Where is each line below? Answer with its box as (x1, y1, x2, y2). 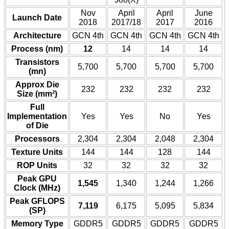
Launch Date (12, 13, 62, 22)
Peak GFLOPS (9, 197, 65, 206)
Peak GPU (17, 174, 57, 184)
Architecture (13, 31, 61, 40)
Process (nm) (11, 44, 63, 54)
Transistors (15, 58, 59, 67)
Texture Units (11, 148, 63, 157)
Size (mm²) (17, 89, 57, 99)
